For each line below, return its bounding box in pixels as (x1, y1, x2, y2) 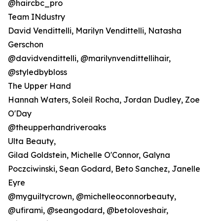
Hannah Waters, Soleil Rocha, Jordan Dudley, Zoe (8, 95, 200, 105)
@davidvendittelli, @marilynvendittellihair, (8, 53, 171, 64)
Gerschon (8, 39, 43, 50)
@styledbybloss (8, 67, 67, 77)
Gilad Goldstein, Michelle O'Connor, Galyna (8, 150, 170, 160)
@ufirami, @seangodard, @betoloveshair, (8, 205, 168, 216)
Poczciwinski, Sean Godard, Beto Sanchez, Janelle (8, 164, 200, 174)
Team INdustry (8, 12, 65, 22)
